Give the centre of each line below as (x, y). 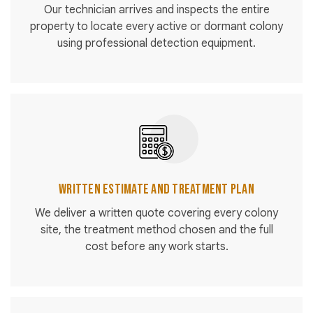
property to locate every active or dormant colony (156, 27)
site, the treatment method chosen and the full (156, 230)
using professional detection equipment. (156, 44)
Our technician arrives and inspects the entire (156, 10)
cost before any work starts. (156, 247)
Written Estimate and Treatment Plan (156, 190)
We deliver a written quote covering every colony (156, 213)
